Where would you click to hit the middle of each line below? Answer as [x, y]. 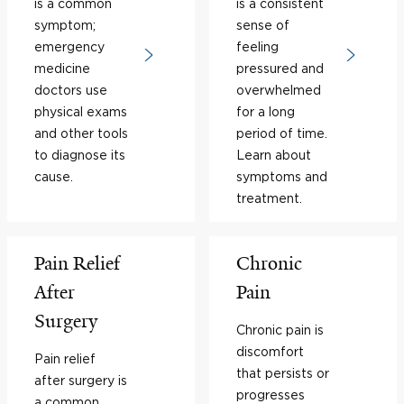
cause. [54, 176]
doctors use [71, 90]
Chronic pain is [280, 330]
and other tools [81, 133]
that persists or [283, 373]
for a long [266, 111]
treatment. [269, 198]
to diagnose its [80, 155]
